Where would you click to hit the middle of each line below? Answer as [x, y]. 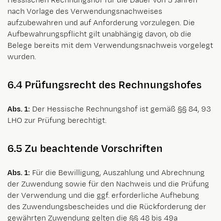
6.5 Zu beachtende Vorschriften [85, 149]
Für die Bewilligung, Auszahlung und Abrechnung [117, 173]
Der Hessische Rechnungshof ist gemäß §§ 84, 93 [122, 109]
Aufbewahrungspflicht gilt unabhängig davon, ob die [99, 34]
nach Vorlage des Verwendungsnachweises [85, 11]
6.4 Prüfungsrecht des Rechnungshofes [105, 85]
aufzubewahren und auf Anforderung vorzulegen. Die [101, 23]
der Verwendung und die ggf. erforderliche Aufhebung [103, 196]
